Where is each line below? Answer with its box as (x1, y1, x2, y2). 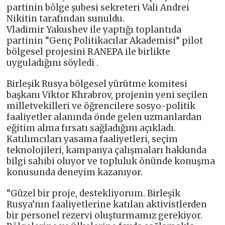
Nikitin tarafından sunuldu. (7, 13, 125, 24)
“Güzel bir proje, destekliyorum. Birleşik (7, 187, 181, 199)
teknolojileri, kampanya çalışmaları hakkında (7, 144, 207, 156)
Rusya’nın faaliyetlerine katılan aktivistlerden (7, 198, 207, 210)
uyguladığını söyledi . (7, 57, 99, 68)
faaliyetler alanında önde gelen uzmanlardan (7, 111, 202, 123)
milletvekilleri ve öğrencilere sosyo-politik (7, 100, 196, 111)
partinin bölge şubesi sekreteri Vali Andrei (7, 2, 190, 13)
